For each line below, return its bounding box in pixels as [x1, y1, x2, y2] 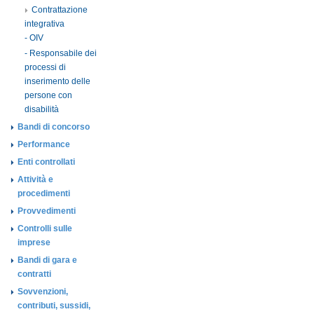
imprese [18, 238, 50, 247]
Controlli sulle [18, 224, 72, 233]
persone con [25, 90, 72, 100]
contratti [18, 269, 51, 279]
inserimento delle [25, 76, 90, 86]
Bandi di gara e [18, 255, 77, 265]
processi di [25, 62, 66, 72]
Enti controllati [18, 157, 75, 167]
